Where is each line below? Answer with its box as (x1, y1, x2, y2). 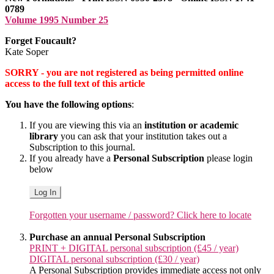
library (29, 130, 58, 141)
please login (204, 152, 253, 163)
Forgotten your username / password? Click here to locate (29, 209, 251, 220)
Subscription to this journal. (29, 141, 135, 152)
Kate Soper (5, 46, 48, 57)
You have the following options (5, 98, 131, 109)
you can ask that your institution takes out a (58, 130, 227, 141)
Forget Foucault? (5, 35, 76, 46)
